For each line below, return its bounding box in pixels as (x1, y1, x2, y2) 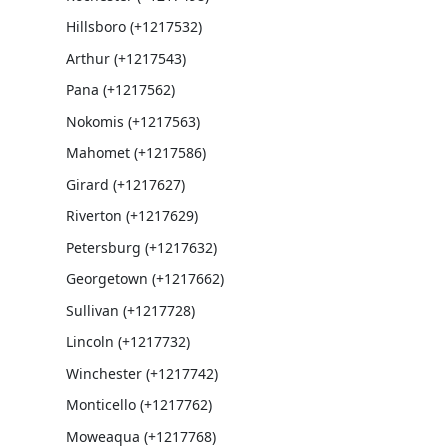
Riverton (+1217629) (65, 206, 198, 225)
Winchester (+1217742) (65, 363, 218, 383)
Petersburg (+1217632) (65, 237, 217, 257)
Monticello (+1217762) (65, 395, 212, 414)
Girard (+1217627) (65, 174, 185, 194)
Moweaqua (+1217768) (65, 426, 216, 446)
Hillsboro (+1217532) (65, 17, 202, 36)
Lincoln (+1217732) (65, 332, 190, 351)
